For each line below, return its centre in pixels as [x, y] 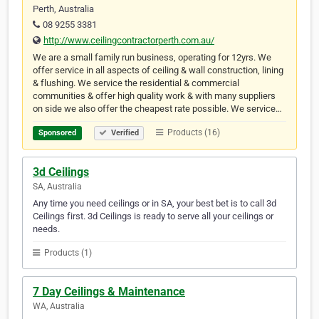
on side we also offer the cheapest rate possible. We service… [157, 109]
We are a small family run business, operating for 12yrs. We [152, 58]
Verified [124, 133]
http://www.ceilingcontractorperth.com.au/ [129, 41]
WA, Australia [59, 307]
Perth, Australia [63, 9]
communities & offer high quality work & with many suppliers [154, 96]
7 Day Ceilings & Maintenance [109, 292]
